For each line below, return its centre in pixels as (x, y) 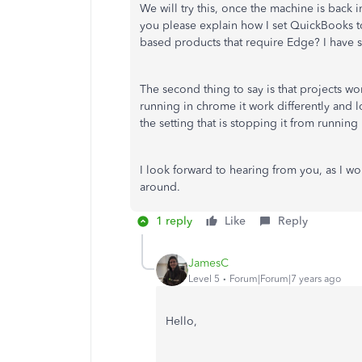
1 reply (174, 221)
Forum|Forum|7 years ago (285, 278)
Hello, (181, 321)
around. (162, 187)
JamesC (208, 263)
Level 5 (204, 278)
